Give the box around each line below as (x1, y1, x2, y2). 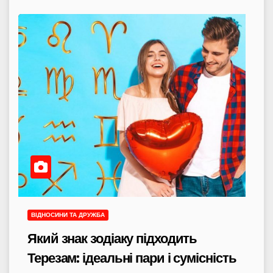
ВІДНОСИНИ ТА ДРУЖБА (31, 211, 105, 218)
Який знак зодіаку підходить (27, 230, 197, 247)
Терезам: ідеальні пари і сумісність (27, 249, 236, 266)
